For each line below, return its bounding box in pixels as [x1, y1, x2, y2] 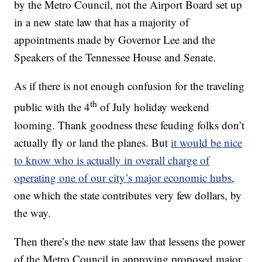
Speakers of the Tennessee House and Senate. [14, 50, 216, 65]
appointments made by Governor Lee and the [14, 32, 216, 47]
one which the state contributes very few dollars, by [14, 187, 242, 202]
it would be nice [171, 135, 243, 150]
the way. [14, 205, 51, 220]
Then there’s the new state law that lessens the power [14, 233, 246, 249]
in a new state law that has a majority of [14, 15, 189, 30]
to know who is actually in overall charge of [14, 152, 210, 167]
